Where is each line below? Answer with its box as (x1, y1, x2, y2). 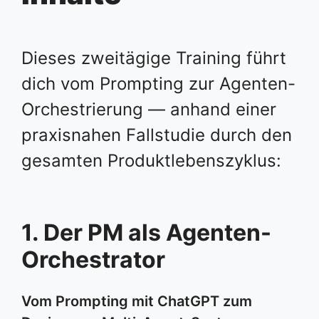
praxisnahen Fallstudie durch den (21, 124, 292, 145)
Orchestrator (21, 245, 165, 273)
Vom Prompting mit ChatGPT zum (21, 292, 252, 310)
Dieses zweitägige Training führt (21, 47, 286, 68)
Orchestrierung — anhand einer (21, 98, 276, 120)
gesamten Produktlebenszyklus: (21, 150, 281, 171)
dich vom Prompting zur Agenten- (21, 73, 296, 94)
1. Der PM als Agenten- (21, 218, 271, 246)
